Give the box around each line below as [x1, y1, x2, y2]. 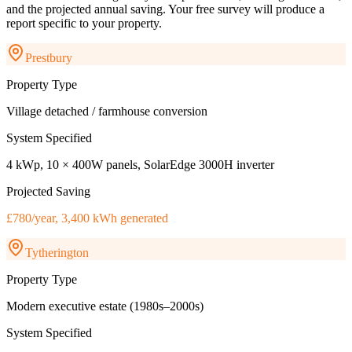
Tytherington [25, 246, 89, 260]
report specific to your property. [6, 16, 162, 31]
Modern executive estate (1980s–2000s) [6, 299, 203, 313]
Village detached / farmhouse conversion [6, 104, 207, 119]
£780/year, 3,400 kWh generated [6, 211, 168, 225]
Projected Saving [6, 185, 90, 199]
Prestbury [25, 51, 72, 65]
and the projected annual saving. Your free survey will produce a [6, 2, 324, 16]
